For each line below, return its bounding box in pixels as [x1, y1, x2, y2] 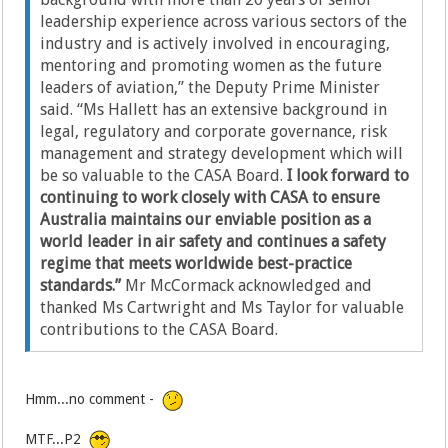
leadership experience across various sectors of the [40, 12, 408, 32]
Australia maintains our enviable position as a [40, 210, 372, 230]
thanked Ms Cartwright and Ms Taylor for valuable [40, 298, 405, 318]
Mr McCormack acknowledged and [121, 276, 373, 296]
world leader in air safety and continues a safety [40, 232, 387, 252]
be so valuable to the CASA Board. [40, 166, 288, 186]
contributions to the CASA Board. [40, 320, 279, 340]
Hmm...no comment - [25, 391, 163, 408]
